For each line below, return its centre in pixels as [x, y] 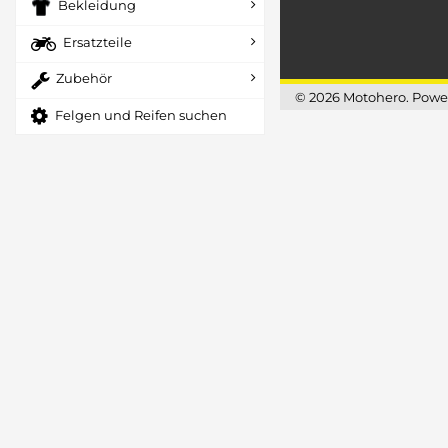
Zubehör [84, 78]
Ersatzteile [97, 42]
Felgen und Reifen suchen [141, 114]
